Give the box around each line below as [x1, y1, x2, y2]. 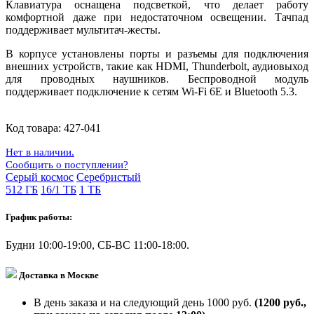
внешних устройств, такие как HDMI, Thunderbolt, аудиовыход [6, 60, 308, 73]
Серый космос [6, 171, 74, 184]
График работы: [6, 212, 72, 223]
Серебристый [76, 171, 141, 184]
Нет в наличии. [6, 146, 74, 158]
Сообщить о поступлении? [6, 159, 128, 171]
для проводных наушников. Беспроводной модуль [6, 73, 308, 86]
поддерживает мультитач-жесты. [6, 24, 163, 36]
